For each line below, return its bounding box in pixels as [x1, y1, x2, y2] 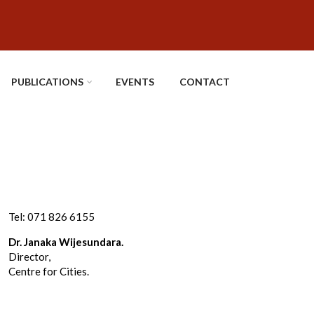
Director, [8, 250, 50, 263]
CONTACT [179, 76, 230, 88]
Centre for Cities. [8, 265, 89, 278]
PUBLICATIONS [11, 76, 83, 88]
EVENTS [116, 76, 154, 88]
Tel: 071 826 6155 [8, 210, 95, 223]
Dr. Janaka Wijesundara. [8, 235, 123, 248]
